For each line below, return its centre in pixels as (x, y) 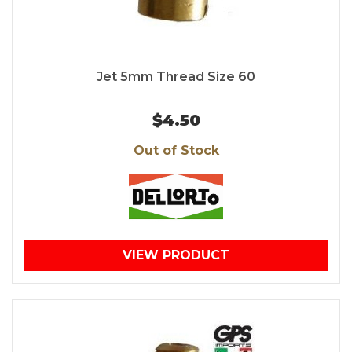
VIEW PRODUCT (176, 255)
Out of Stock (176, 151)
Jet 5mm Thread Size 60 (176, 77)
